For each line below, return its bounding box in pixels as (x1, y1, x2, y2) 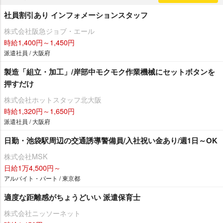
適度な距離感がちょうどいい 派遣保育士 (4, 191, 140, 203)
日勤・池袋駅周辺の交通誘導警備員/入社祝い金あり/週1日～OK (4, 134, 218, 146)
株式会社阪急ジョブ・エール (4, 25, 95, 36)
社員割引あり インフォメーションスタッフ (4, 9, 148, 20)
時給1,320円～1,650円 (4, 105, 75, 116)
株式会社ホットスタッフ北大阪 (4, 94, 102, 105)
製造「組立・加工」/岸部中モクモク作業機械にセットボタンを (4, 66, 215, 77)
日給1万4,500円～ (4, 162, 61, 173)
